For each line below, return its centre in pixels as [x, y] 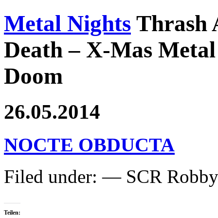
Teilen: [12, 212]
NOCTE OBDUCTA [89, 145]
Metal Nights [67, 24]
